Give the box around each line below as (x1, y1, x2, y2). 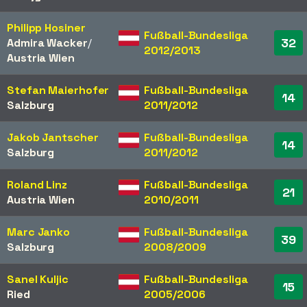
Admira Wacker (7, 36, 88, 51)
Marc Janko (7, 225, 70, 240)
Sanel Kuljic (7, 272, 69, 287)
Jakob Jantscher (7, 130, 99, 145)
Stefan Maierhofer (7, 83, 110, 98)
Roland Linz (7, 177, 67, 193)
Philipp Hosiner (7, 21, 86, 36)
